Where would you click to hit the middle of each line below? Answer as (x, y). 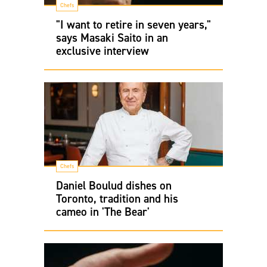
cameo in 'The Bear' (103, 212)
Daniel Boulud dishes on (114, 185)
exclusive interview (103, 51)
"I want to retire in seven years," (133, 24)
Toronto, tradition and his (117, 198)
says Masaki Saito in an (112, 38)
